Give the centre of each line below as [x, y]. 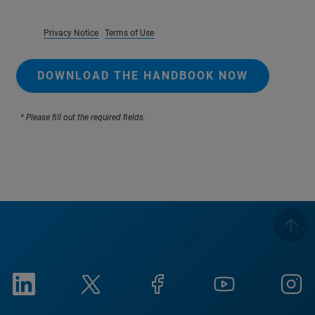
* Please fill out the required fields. [81, 118]
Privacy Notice [71, 33]
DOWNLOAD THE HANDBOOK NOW [143, 76]
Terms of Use [129, 33]
